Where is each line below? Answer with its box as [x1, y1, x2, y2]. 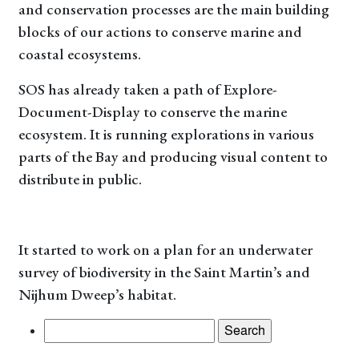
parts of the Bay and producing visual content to [18, 147, 328, 167]
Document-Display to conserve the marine [18, 102, 287, 122]
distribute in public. [18, 169, 142, 189]
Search [42, 319, 84, 337]
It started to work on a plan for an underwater [18, 240, 313, 260]
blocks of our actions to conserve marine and [18, 22, 302, 42]
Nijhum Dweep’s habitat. [18, 284, 176, 305]
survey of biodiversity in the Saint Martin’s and [18, 262, 310, 282]
